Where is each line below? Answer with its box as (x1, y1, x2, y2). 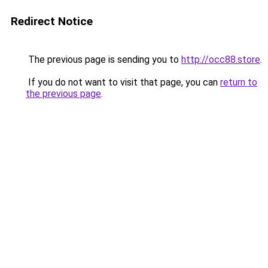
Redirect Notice (11, 14, 93, 28)
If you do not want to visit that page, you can (26, 77, 220, 88)
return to (220, 77, 257, 88)
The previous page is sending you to (26, 54, 181, 65)
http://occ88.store (181, 54, 260, 65)
